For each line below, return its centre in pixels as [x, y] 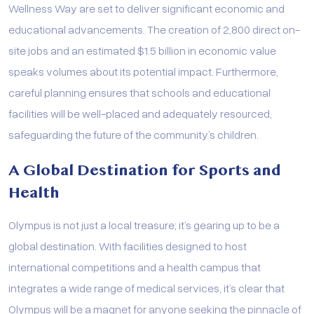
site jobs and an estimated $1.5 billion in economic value [142, 50]
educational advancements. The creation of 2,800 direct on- [154, 29]
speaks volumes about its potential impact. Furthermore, [143, 71]
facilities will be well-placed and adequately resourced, [140, 113]
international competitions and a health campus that [135, 266]
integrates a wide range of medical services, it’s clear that [146, 287]
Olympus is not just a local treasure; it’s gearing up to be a [144, 224]
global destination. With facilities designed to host [128, 245]
